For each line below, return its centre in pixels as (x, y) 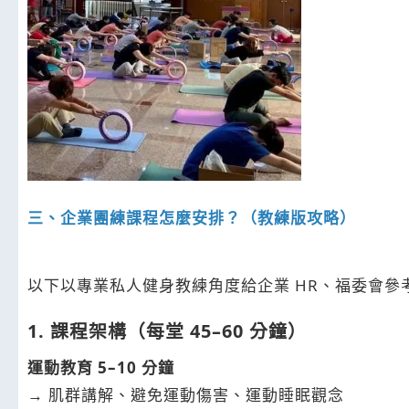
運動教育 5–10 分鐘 (101, 367)
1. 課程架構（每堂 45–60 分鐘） (167, 330)
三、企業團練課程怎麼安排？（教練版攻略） (192, 217)
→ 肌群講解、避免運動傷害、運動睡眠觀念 (186, 394)
